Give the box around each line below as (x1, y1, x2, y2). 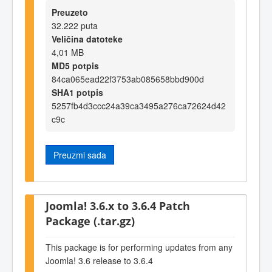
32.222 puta (52, 19, 98, 32)
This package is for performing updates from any (46, 241, 233, 254)
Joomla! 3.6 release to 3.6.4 (46, 254, 153, 267)
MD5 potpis (52, 59, 99, 72)
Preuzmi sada (53, 149, 106, 161)
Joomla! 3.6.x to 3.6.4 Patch (46, 197, 190, 213)
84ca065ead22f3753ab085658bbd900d (52, 73, 204, 86)
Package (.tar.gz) (46, 212, 135, 228)
